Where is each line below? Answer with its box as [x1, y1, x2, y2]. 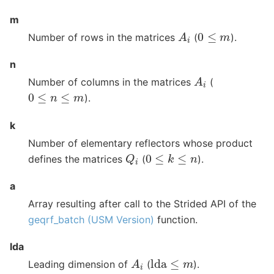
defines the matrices [28, 152, 125, 165]
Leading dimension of [28, 258, 131, 271]
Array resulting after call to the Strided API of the [28, 198, 256, 210]
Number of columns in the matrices [28, 76, 194, 89]
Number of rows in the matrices [28, 31, 178, 43]
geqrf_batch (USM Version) [28, 213, 154, 226]
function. [154, 213, 198, 226]
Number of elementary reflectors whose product [28, 136, 253, 149]
